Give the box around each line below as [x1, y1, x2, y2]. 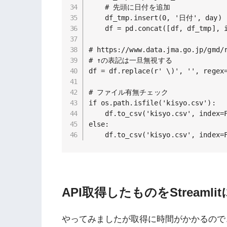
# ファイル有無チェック [88, 88, 168, 96]
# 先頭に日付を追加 [88, 3, 170, 11]
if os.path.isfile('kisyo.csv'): [88, 98, 216, 107]
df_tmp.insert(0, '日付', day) [88, 13, 222, 22]
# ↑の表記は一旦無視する [88, 56, 172, 64]
